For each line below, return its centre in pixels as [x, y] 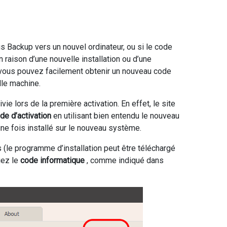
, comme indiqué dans [124, 160]
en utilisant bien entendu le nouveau [115, 116]
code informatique [52, 160]
